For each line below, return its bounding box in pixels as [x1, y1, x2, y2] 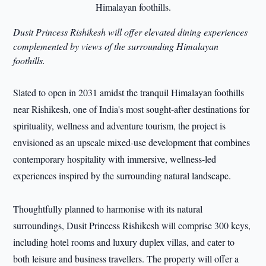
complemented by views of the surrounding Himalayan [13, 40, 219, 52]
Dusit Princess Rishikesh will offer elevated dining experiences [13, 26, 248, 38]
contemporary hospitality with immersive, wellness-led [13, 153, 217, 165]
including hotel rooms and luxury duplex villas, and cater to [13, 236, 235, 248]
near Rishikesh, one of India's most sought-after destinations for [13, 103, 250, 115]
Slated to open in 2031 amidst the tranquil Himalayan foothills [13, 86, 245, 99]
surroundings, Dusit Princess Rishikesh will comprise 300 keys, [13, 219, 251, 232]
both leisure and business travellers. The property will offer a [13, 252, 239, 265]
